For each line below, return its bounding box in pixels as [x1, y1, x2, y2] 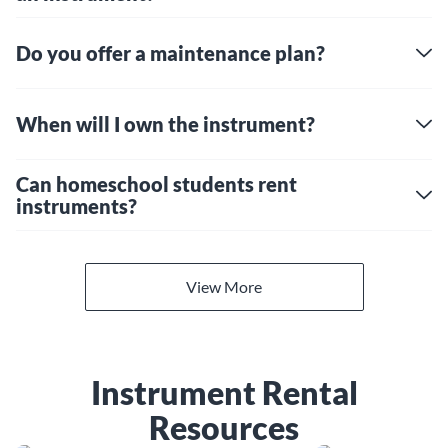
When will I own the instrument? [16, 112, 315, 136]
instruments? [16, 194, 137, 218]
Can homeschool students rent [16, 172, 297, 196]
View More [186, 277, 262, 296]
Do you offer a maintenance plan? [16, 41, 325, 65]
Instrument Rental [90, 373, 358, 412]
